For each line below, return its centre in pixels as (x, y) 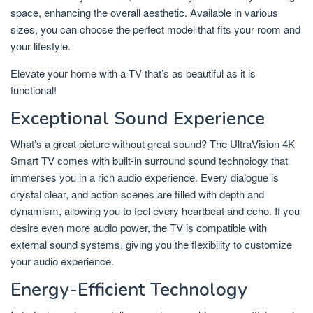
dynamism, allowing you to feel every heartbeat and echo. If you (155, 211)
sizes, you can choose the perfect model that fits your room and (155, 29)
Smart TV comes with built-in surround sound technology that (149, 161)
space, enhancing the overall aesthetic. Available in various (144, 13)
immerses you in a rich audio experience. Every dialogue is (145, 177)
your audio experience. (62, 261)
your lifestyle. (41, 46)
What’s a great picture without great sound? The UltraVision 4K (153, 144)
